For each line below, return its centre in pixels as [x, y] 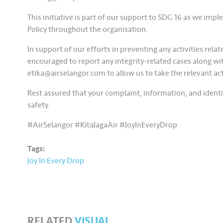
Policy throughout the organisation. [88, 29]
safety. [39, 105]
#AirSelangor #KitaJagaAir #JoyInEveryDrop [103, 125]
